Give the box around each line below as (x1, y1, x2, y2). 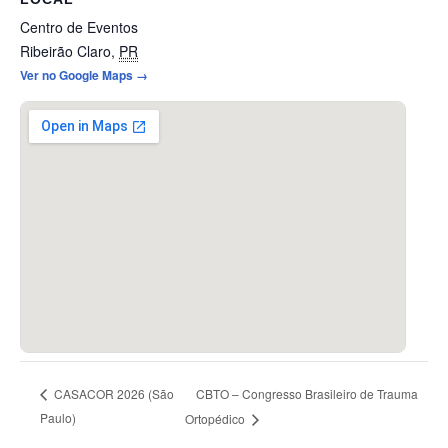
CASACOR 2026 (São (51, 385, 175, 403)
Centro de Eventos (20, 16, 138, 37)
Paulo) (40, 408, 77, 426)
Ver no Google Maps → (20, 65, 148, 84)
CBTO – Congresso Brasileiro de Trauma (195, 384, 418, 402)
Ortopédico (184, 409, 248, 427)
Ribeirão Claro (20, 40, 111, 61)
